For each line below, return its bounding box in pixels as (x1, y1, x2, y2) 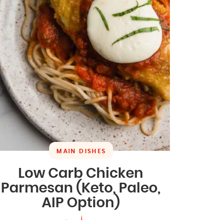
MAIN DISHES (56, 148, 107, 154)
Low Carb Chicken (18, 166, 144, 181)
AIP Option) (42, 196, 120, 210)
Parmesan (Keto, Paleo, (1, 181, 161, 195)
